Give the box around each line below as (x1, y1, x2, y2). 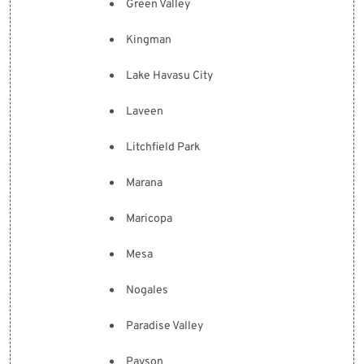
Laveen (126, 105, 163, 119)
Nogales (126, 284, 168, 297)
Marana (126, 176, 162, 190)
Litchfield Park (126, 141, 200, 154)
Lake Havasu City (126, 69, 213, 83)
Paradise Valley (126, 319, 203, 333)
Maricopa (126, 212, 172, 226)
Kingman (126, 33, 171, 47)
